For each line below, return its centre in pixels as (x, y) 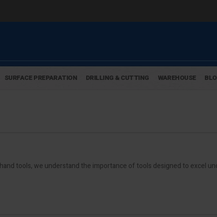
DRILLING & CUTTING (117, 78)
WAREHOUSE (177, 78)
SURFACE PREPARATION (40, 78)
